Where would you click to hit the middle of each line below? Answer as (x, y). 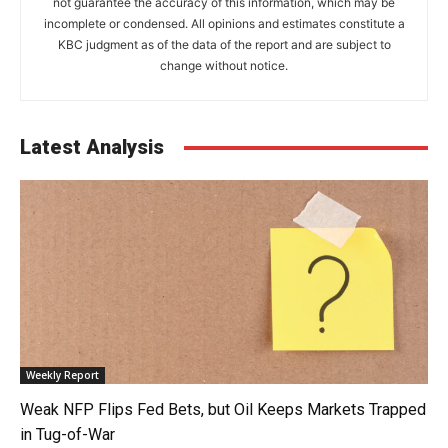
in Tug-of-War (67, 434)
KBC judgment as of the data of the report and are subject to (224, 44)
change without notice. (224, 65)
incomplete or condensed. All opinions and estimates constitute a (224, 23)
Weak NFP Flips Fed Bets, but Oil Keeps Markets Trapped (223, 409)
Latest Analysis (92, 147)
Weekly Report (62, 375)
